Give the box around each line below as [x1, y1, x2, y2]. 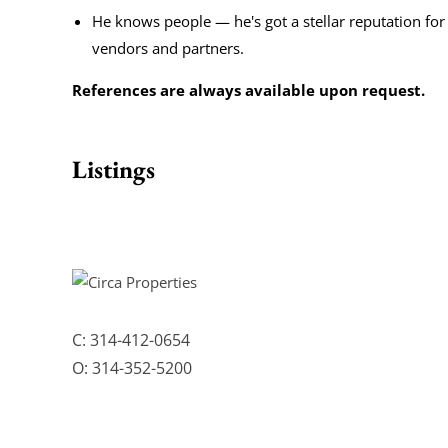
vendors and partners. [92, 38, 244, 58]
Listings [72, 153, 155, 185]
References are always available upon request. [72, 80, 429, 100]
